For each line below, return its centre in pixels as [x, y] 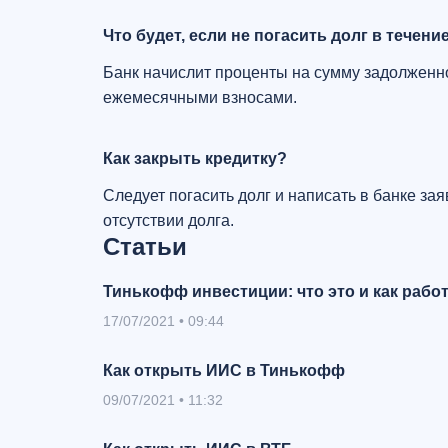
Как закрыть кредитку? [195, 158]
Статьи [145, 246]
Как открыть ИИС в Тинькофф [224, 370]
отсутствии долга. [168, 220]
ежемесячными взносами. [200, 97]
